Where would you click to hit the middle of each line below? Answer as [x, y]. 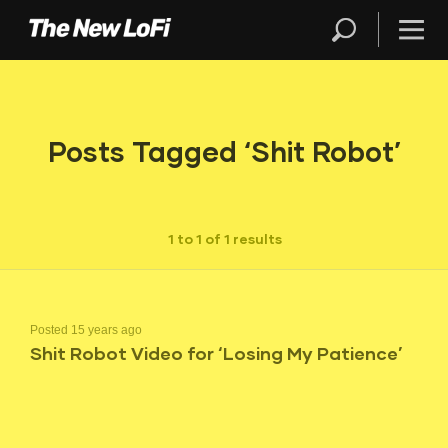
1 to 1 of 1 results [225, 238]
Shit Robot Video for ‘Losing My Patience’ [216, 353]
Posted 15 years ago [86, 330]
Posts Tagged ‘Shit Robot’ [224, 151]
